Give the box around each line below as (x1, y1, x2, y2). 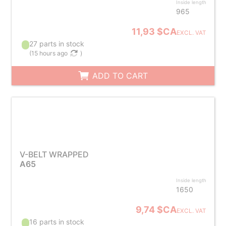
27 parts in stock (29, 39, 85, 48)
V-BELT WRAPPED (19, 149, 89, 159)
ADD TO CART (90, 71, 148, 81)
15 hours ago (31, 49, 68, 57)
